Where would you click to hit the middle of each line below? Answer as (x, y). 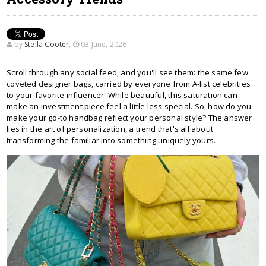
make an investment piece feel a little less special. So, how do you (129, 106)
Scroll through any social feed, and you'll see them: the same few (127, 72)
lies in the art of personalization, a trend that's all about (110, 129)
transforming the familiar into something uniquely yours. (111, 140)
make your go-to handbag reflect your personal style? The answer (129, 118)
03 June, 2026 (103, 44)
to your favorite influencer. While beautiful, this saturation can (122, 95)
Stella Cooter (47, 44)
